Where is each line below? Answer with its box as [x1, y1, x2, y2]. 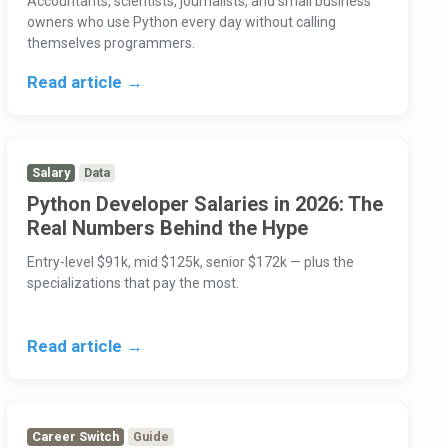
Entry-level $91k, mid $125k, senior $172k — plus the [26, 254, 354, 271]
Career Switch [31, 429, 119, 445]
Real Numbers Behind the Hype [26, 216, 308, 241]
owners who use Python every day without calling [26, 14, 336, 31]
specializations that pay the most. [26, 275, 239, 292]
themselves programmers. [26, 35, 195, 52]
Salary [31, 165, 70, 181]
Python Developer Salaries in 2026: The [26, 192, 383, 217]
